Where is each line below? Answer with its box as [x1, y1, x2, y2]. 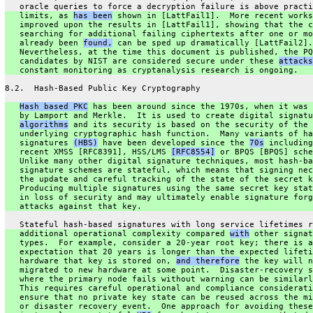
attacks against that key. [4, 201, 142, 211]
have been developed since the [97, 138, 249, 147]
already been [4, 38, 83, 48]
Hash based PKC [19, 101, 88, 111]
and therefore [175, 256, 240, 265]
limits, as [4, 10, 73, 20]
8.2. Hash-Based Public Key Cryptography [4, 83, 201, 93]
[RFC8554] [170, 147, 215, 156]
